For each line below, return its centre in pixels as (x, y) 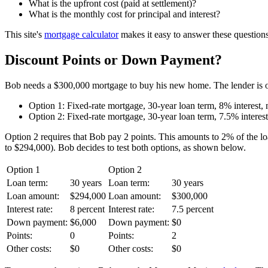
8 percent (87, 209)
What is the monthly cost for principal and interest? (124, 14)
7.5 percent (193, 209)
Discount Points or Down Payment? (113, 60)
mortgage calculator (81, 35)
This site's (25, 35)
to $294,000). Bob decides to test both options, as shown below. (125, 148)
